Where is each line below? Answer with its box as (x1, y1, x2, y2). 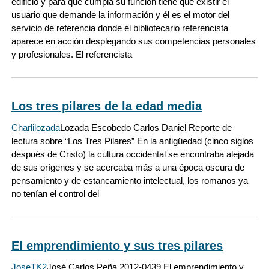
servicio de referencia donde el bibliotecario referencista (11, 22, 228, 33)
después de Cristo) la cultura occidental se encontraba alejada (11, 149, 254, 160)
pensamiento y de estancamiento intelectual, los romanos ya (11, 175, 248, 186)
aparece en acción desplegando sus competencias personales (11, 35, 256, 46)
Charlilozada (11, 122, 60, 133)
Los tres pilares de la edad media (11, 99, 202, 113)
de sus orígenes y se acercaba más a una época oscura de (11, 162, 244, 173)
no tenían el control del (11, 189, 99, 199)
